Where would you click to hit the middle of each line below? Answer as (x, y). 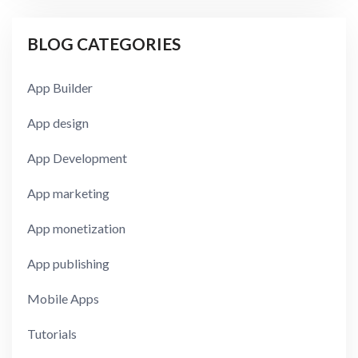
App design (58, 122)
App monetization (77, 228)
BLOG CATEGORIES (104, 43)
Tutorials (52, 333)
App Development (78, 157)
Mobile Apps (64, 298)
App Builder (60, 87)
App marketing (69, 193)
